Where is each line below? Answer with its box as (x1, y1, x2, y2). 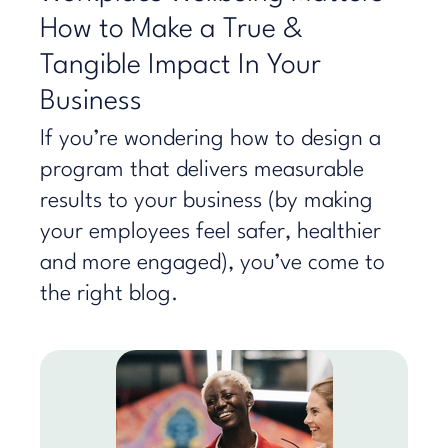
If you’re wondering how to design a (40, 128, 381, 150)
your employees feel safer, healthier (40, 221, 381, 243)
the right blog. (40, 283, 179, 305)
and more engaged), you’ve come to (40, 252, 385, 274)
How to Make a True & (40, 16, 303, 44)
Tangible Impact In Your (40, 52, 321, 80)
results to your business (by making (40, 190, 373, 212)
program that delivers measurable (40, 159, 364, 181)
